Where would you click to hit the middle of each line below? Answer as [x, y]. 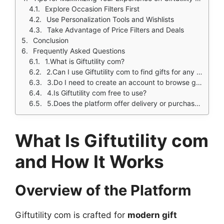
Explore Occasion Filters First [92, 9]
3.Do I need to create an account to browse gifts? [121, 82]
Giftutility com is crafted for [71, 215]
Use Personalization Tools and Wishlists [110, 19]
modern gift [152, 215]
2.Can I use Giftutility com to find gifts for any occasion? [121, 72]
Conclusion [51, 40]
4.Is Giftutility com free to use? [97, 93]
